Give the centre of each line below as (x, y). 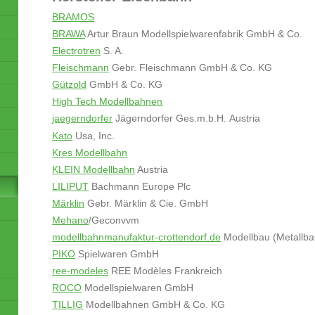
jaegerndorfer (83, 118)
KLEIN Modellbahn (94, 169)
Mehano (71, 220)
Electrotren (77, 51)
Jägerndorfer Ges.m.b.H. (171, 118)
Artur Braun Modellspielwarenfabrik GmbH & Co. (194, 34)
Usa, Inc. (94, 136)
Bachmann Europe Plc (140, 186)
